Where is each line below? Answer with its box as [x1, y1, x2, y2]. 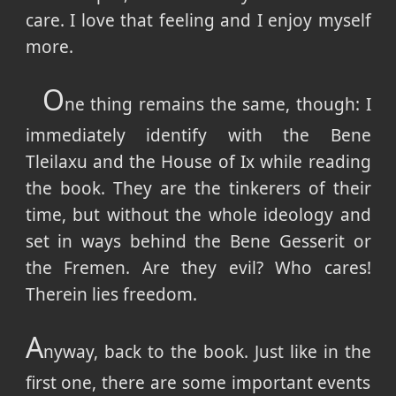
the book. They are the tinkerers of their [25, 177, 371, 201]
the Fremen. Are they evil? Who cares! [25, 256, 371, 280]
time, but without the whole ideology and [25, 203, 371, 227]
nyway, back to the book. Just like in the [42, 340, 371, 364]
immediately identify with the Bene [25, 124, 371, 148]
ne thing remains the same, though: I [64, 93, 371, 117]
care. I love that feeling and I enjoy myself [25, 9, 371, 33]
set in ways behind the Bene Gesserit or [25, 230, 371, 254]
